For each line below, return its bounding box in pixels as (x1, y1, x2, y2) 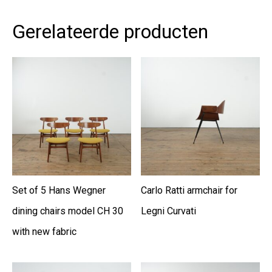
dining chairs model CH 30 (12, 205, 123, 217)
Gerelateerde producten (12, 19, 208, 43)
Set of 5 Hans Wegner (12, 185, 106, 197)
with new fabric (12, 226, 76, 238)
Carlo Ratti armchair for (141, 185, 238, 197)
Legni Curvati (141, 205, 197, 217)
